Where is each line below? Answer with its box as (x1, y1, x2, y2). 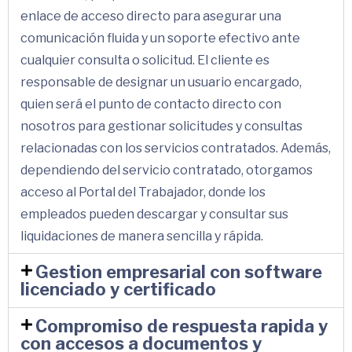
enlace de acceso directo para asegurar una (20, 9, 281, 24)
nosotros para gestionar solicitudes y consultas (20, 119, 302, 134)
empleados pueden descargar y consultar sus (20, 207, 288, 222)
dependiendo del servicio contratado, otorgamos (20, 163, 313, 178)
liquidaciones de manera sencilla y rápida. (20, 229, 263, 244)
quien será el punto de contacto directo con (20, 97, 281, 112)
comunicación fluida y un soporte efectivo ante (20, 31, 300, 46)
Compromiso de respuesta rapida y (35, 316, 328, 337)
